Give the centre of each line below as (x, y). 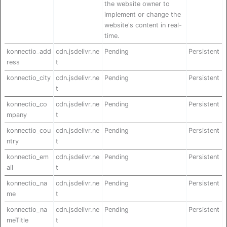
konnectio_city (29, 78)
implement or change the (143, 14)
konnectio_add (29, 51)
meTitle (17, 220)
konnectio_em (28, 157)
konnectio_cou (29, 130)
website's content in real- (143, 25)
